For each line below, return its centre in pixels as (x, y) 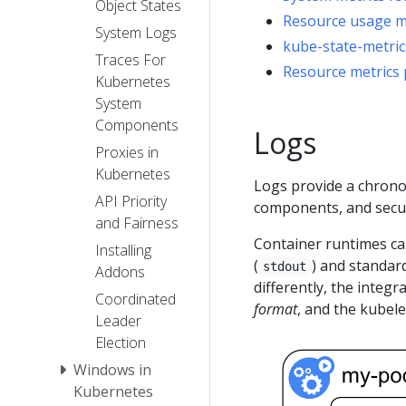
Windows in (112, 369)
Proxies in (127, 152)
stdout (285, 267)
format (275, 309)
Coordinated (135, 299)
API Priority (131, 201)
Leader (118, 320)
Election (121, 342)
